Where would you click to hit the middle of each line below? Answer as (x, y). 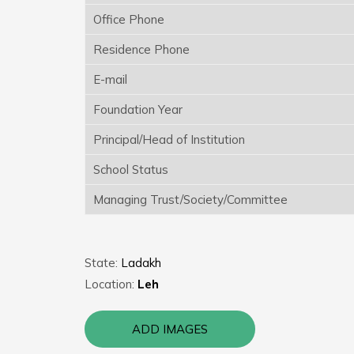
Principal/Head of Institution (169, 139)
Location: (111, 284)
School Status (131, 169)
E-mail (110, 79)
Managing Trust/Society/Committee (190, 199)
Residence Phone (141, 49)
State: (103, 262)
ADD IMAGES (170, 329)
